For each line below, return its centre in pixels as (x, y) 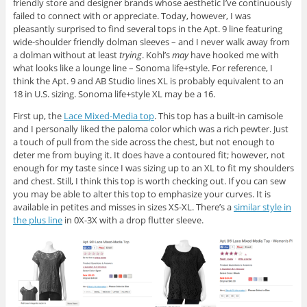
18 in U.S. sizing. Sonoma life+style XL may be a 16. (114, 94)
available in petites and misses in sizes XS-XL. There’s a (123, 207)
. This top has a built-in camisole (218, 116)
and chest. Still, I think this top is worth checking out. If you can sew (149, 181)
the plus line (37, 220)
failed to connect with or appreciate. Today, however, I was (132, 16)
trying (130, 55)
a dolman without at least (66, 55)
